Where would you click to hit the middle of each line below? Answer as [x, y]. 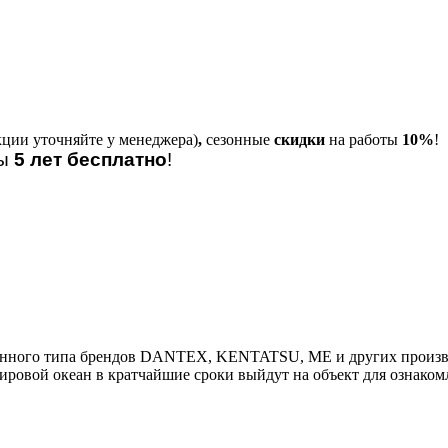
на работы [363, 139]
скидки [299, 139]
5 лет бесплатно [90, 159]
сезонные [240, 139]
